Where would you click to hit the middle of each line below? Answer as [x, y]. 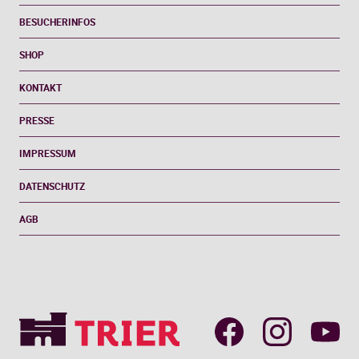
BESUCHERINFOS [57, 22]
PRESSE [37, 121]
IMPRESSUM [48, 153]
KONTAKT [40, 88]
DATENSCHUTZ [52, 186]
